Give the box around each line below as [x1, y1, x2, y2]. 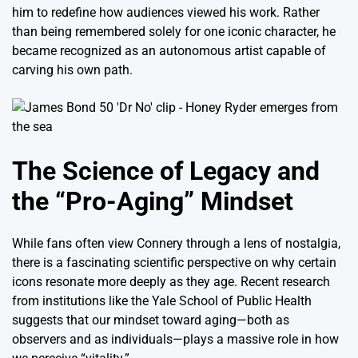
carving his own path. [12, 62, 133, 78]
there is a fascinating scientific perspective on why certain [12, 254, 336, 270]
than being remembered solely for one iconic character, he [12, 24, 336, 40]
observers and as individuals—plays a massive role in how [12, 331, 339, 347]
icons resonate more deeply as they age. [12, 273, 241, 289]
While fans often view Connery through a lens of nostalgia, [12, 235, 340, 251]
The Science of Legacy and [12, 156, 320, 187]
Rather [283, 5, 320, 21]
